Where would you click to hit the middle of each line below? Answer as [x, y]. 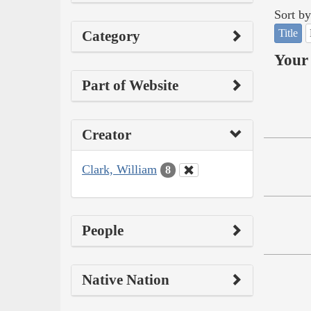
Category [111, 36]
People [103, 231]
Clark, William [119, 169]
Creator [107, 134]
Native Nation [126, 280]
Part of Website [130, 85]
